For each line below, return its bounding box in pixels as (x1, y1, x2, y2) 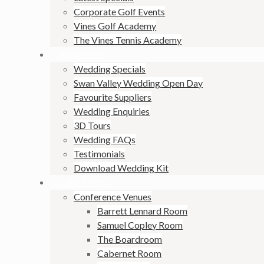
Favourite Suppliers (74, 91, 152, 103)
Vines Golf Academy (74, 20, 157, 32)
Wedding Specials (74, 63, 146, 75)
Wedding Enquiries (74, 105, 150, 117)
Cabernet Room (97, 247, 162, 259)
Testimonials (74, 148, 126, 160)
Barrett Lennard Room (97, 205, 188, 217)
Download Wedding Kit (74, 162, 169, 174)
